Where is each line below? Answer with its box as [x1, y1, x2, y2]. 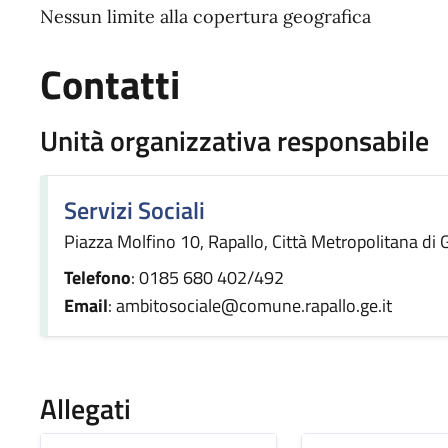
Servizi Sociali [64, 192, 205, 228]
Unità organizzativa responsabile [40, 119, 429, 162]
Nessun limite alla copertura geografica [40, 5, 371, 28]
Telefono [64, 264, 131, 291]
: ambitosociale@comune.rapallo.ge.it [108, 292, 392, 319]
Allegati [40, 387, 131, 430]
